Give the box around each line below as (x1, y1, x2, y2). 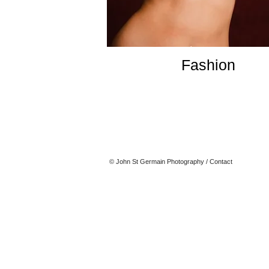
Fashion (181, 56, 235, 73)
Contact (210, 158, 232, 165)
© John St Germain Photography (109, 158, 204, 165)
